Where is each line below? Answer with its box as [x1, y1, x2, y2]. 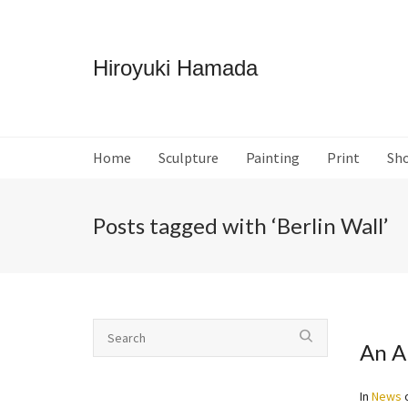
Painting [246, 148, 300, 167]
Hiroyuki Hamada [93, 56, 258, 80]
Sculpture [158, 148, 219, 167]
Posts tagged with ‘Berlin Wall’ [93, 212, 388, 239]
